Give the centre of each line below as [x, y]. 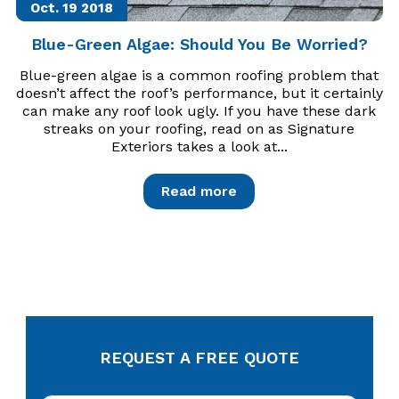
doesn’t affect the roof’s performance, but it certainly [199, 93]
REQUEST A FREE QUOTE [199, 358]
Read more [199, 191]
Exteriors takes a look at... [199, 147]
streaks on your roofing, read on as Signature [199, 129]
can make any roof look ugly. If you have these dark [199, 111]
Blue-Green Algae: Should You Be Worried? [199, 44]
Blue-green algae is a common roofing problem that [199, 75]
